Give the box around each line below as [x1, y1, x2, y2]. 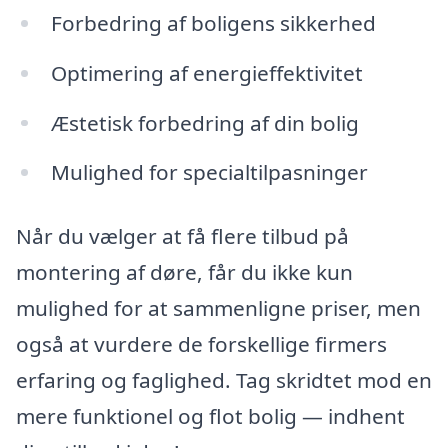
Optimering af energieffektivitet [50, 58, 363, 87]
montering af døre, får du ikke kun [16, 258, 353, 287]
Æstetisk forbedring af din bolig [50, 108, 359, 137]
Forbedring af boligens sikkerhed [50, 8, 376, 37]
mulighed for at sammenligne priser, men [16, 294, 421, 323]
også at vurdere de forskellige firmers [16, 330, 387, 359]
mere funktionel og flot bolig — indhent [16, 402, 405, 431]
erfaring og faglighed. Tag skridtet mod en [16, 366, 432, 395]
